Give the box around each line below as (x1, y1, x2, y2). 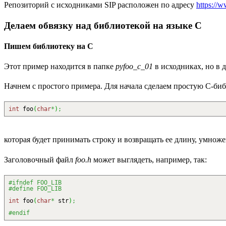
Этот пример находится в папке (4, 62, 116, 71)
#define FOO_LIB (9, 185, 62, 192)
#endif (9, 209, 30, 216)
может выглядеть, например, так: (91, 155, 207, 164)
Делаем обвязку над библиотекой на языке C (4, 20, 202, 31)
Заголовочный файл (4, 155, 75, 164)
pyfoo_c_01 (116, 62, 153, 71)
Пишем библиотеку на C (4, 42, 93, 51)
